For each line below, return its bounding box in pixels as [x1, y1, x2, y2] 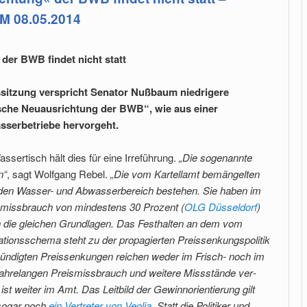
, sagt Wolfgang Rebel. [7, 167, 110, 182]
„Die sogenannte [179, 150, 252, 165]
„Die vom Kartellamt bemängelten [110, 167, 260, 182]
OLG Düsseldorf [184, 199, 257, 214]
